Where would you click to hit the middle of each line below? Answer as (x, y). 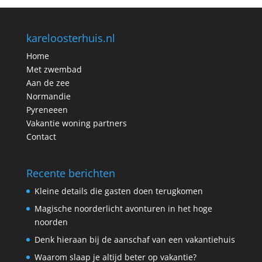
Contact (41, 137)
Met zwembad (54, 70)
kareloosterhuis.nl (70, 38)
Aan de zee (48, 83)
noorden (51, 222)
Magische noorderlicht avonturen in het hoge (123, 208)
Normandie (48, 96)
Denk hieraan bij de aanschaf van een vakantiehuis (135, 239)
